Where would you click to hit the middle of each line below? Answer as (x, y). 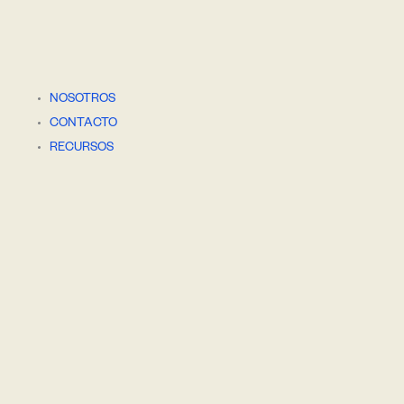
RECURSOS (82, 149)
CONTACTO (83, 124)
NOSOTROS (83, 100)
